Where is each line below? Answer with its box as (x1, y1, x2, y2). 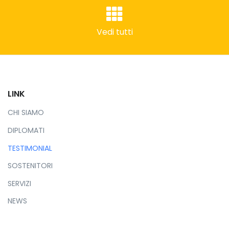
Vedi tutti (96, 26, 133, 38)
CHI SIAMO (8, 107, 44, 118)
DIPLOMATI (8, 125, 44, 135)
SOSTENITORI (8, 161, 53, 171)
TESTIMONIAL (8, 143, 52, 153)
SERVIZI (8, 178, 31, 189)
